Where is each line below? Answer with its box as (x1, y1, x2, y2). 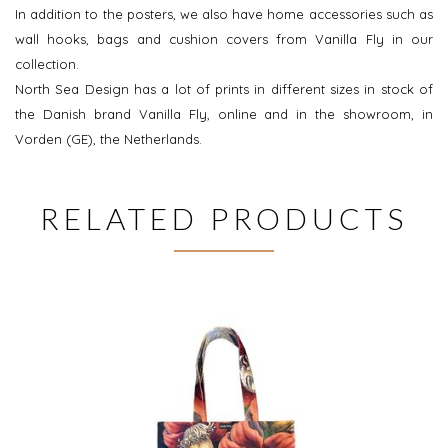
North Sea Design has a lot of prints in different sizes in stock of (15, 81, 433, 98)
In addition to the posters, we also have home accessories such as (15, 6, 433, 23)
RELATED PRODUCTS (40, 200, 408, 237)
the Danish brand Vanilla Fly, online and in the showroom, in (15, 106, 433, 123)
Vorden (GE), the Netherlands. (15, 131, 202, 148)
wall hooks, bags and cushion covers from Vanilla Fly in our (15, 31, 433, 48)
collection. (15, 56, 79, 73)
